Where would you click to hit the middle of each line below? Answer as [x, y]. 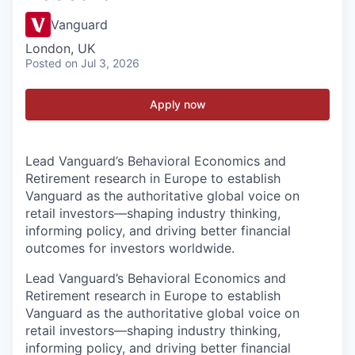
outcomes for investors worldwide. [130, 248]
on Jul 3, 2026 [102, 63]
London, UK [60, 48]
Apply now [177, 104]
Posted [44, 63]
